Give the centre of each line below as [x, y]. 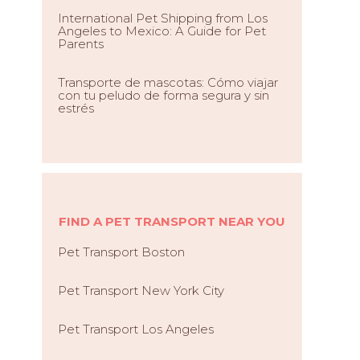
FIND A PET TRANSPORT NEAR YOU [172, 221]
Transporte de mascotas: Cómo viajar [168, 82]
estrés [76, 108]
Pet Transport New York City [141, 290]
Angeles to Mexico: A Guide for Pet [162, 31]
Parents [81, 44]
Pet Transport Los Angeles [136, 329]
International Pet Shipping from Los [163, 18]
